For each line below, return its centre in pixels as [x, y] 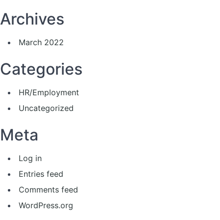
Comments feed [48, 190]
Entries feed [41, 174]
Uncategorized [46, 108]
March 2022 [41, 42]
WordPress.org [46, 205]
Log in [30, 158]
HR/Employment [49, 92]
